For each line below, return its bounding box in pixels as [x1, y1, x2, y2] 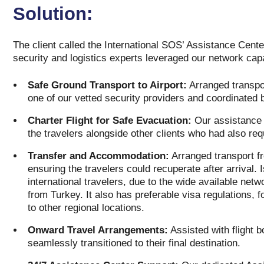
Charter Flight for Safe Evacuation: [27, 115, 192, 126]
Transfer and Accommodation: [27, 150, 169, 161]
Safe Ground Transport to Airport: [27, 80, 187, 91]
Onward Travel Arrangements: [27, 225, 168, 236]
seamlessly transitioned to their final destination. [27, 237, 240, 249]
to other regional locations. [27, 202, 144, 213]
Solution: [12, 4, 93, 24]
